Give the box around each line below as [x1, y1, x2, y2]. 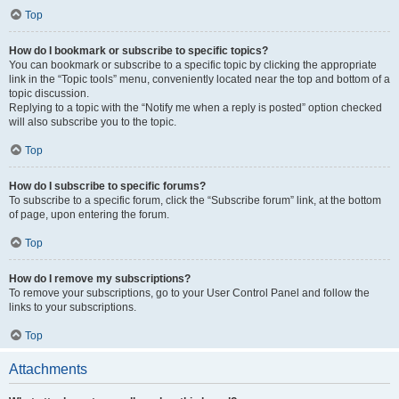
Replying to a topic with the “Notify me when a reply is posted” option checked [9, 101, 382, 114]
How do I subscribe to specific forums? [9, 179, 206, 192]
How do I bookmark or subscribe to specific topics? [9, 44, 268, 57]
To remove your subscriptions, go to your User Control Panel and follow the [9, 286, 370, 299]
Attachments [9, 361, 87, 377]
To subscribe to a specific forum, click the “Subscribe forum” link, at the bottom [9, 193, 381, 207]
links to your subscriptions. [9, 300, 136, 313]
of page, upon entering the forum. [9, 208, 169, 221]
